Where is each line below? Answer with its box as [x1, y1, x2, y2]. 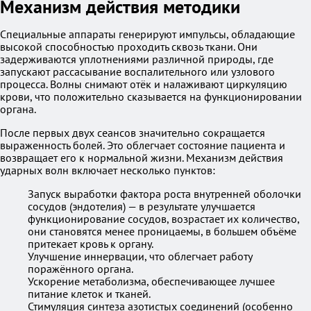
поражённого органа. [28, 262, 133, 276]
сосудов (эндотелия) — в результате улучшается [28, 199, 255, 213]
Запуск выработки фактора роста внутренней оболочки [28, 187, 301, 201]
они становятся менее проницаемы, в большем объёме [28, 224, 296, 238]
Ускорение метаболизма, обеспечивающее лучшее [28, 274, 275, 288]
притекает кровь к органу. [28, 237, 153, 251]
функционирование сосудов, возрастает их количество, [28, 212, 299, 226]
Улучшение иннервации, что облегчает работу [28, 249, 252, 263]
